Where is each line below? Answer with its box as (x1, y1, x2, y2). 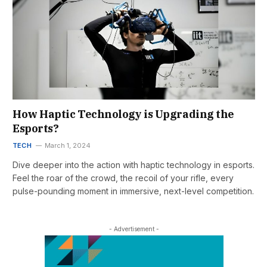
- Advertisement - (108, 225, 159, 232)
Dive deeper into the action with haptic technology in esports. (13, 159, 254, 170)
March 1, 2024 (44, 141, 91, 150)
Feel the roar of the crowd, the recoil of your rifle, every (13, 172, 234, 183)
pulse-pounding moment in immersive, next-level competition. (13, 185, 254, 196)
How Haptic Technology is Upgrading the (13, 107, 234, 121)
